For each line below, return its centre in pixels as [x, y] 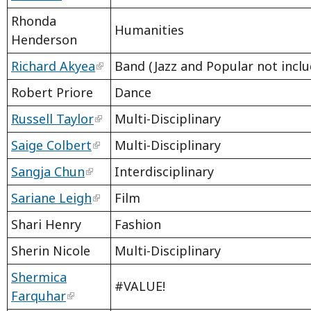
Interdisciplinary [164, 172]
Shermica [39, 277]
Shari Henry [46, 225]
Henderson [44, 40]
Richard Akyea [53, 66]
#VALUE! [140, 286]
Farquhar [39, 296]
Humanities [149, 30]
